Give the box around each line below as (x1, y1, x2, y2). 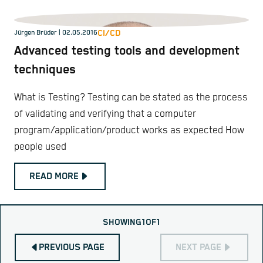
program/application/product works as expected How (14, 124, 244, 136)
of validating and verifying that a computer (14, 108, 196, 120)
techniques (14, 63, 76, 77)
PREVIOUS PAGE (39, 241, 105, 253)
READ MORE (29, 170, 79, 182)
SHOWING (103, 217, 141, 227)
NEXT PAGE (176, 241, 221, 253)
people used (14, 141, 66, 153)
